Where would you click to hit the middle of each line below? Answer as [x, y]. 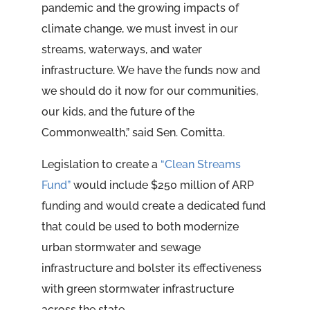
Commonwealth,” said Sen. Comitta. [133, 133]
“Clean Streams [200, 165]
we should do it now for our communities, [149, 91]
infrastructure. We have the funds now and [151, 71]
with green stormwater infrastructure [137, 289]
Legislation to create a [101, 165]
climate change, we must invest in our [139, 29]
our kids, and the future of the [118, 112]
